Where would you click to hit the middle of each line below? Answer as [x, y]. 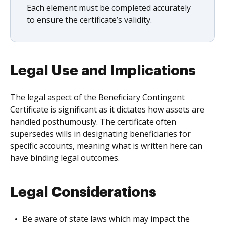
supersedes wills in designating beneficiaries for [100, 134]
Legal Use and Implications [103, 71]
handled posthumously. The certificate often [93, 122]
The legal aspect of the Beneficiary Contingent [97, 97]
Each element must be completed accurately [109, 8]
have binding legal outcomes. [65, 158]
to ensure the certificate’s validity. [89, 20]
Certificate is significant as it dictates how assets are [107, 109]
